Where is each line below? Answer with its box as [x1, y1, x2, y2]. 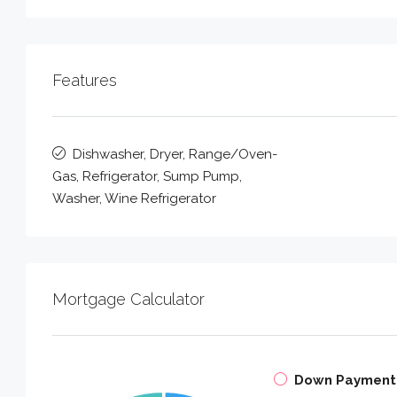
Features [52, 70, 117, 90]
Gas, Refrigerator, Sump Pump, [52, 167, 242, 184]
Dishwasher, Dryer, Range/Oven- [73, 145, 277, 162]
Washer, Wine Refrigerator [52, 190, 216, 206]
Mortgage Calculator [52, 289, 205, 308]
